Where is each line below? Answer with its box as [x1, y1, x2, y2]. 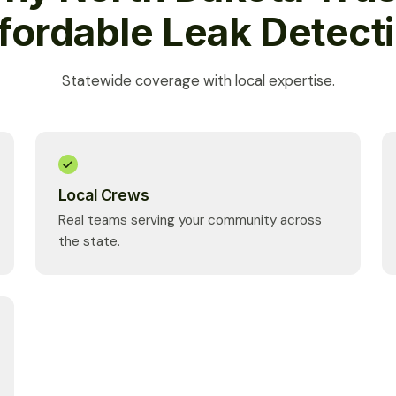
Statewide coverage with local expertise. [61, 71, 335, 91]
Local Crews [57, 185, 149, 204]
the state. [57, 232, 120, 251]
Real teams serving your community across [57, 211, 322, 230]
